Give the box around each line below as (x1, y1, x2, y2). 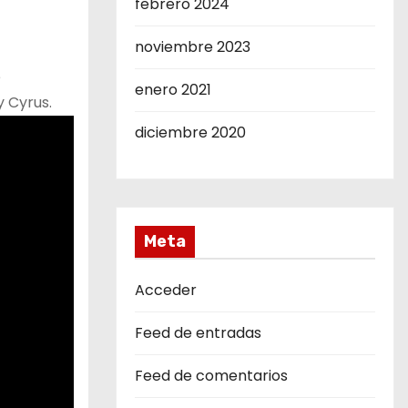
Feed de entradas (135, 322, 261, 343)
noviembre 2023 (135, 36, 250, 57)
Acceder (135, 280, 197, 301)
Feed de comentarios (135, 365, 288, 386)
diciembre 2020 (135, 122, 246, 143)
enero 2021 (135, 79, 211, 100)
